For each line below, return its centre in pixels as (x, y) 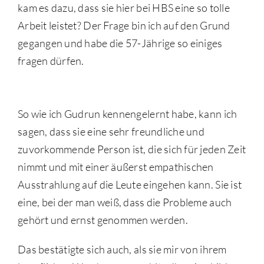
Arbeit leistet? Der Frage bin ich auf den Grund (124, 26)
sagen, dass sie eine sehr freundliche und (111, 132)
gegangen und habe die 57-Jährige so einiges (120, 43)
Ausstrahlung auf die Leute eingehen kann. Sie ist (130, 185)
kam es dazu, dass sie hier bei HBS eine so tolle (123, 8)
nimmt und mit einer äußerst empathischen (115, 167)
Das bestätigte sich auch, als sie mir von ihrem (122, 250)
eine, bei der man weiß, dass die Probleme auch (125, 202)
